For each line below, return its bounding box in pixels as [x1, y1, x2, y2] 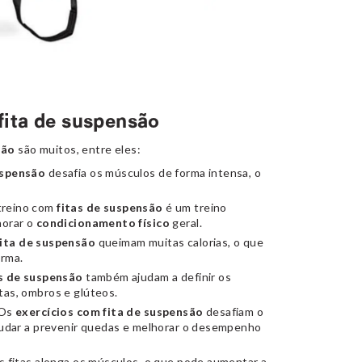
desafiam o [203, 304, 264, 318]
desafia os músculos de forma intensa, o [45, 165, 262, 179]
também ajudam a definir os [82, 269, 232, 284]
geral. [170, 215, 202, 229]
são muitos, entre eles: [15, 141, 141, 156]
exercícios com [15, 304, 100, 318]
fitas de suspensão [53, 200, 163, 214]
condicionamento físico [33, 215, 170, 229]
